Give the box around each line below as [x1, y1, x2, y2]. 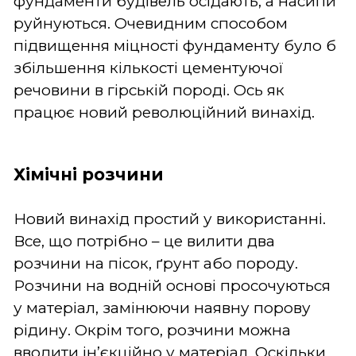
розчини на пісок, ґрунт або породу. [14, 253, 298, 273]
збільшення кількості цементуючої [14, 58, 284, 77]
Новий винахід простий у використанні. [14, 209, 326, 228]
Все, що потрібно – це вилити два [14, 231, 275, 250]
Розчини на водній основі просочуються [14, 276, 331, 295]
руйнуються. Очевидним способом [14, 14, 288, 33]
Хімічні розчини [14, 163, 164, 184]
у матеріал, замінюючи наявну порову [14, 298, 311, 317]
